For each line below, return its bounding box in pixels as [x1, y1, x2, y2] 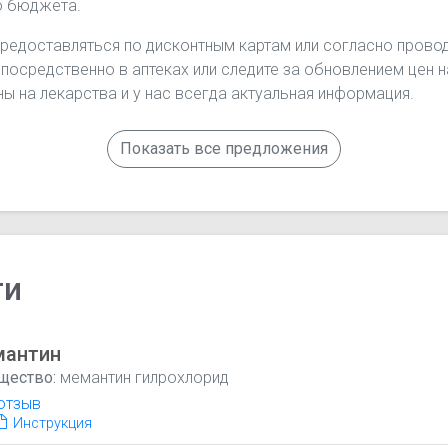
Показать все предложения [120, 138, 328, 158]
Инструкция [9, 414, 93, 432]
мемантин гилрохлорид [56, 367, 230, 387]
